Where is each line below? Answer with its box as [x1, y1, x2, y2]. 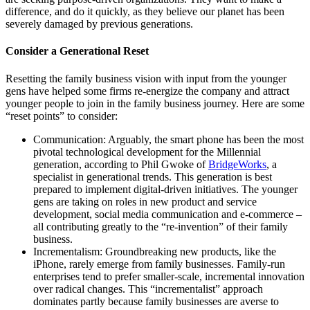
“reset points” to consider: [6, 109, 118, 122]
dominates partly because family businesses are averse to [33, 295, 279, 307]
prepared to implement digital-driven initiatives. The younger [33, 183, 298, 195]
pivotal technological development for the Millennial [33, 145, 261, 158]
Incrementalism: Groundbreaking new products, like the [33, 245, 276, 257]
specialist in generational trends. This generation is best [33, 170, 272, 183]
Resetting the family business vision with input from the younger [6, 72, 286, 84]
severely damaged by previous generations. [6, 18, 193, 30]
